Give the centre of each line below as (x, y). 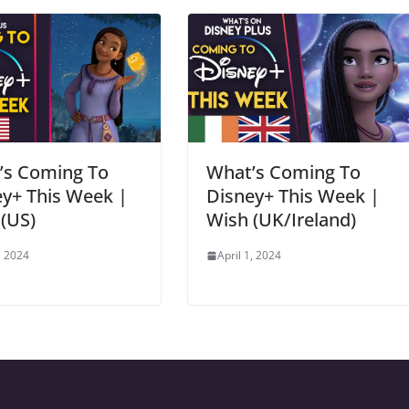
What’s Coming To (283, 172)
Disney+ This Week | (293, 195)
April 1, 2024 (249, 255)
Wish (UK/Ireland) (281, 219)
